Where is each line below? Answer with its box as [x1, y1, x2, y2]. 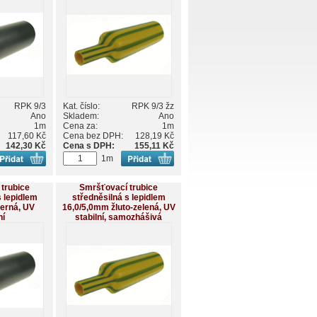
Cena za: [63, 121, 98, 132]
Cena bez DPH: [63, 131, 123, 142]
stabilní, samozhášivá [75, 212, 162, 223]
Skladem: [63, 111, 99, 122]
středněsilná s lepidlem [71, 192, 166, 203]
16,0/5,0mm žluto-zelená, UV [62, 202, 175, 213]
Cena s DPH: [63, 141, 115, 151]
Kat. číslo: [63, 101, 100, 112]
